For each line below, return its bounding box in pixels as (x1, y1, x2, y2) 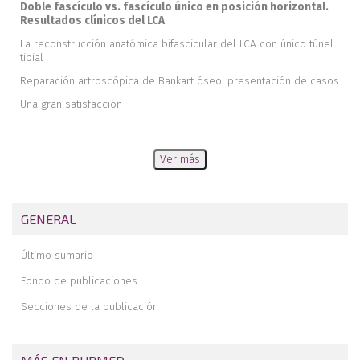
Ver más (160, 152, 200, 166)
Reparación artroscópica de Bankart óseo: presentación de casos (20, 73, 339, 88)
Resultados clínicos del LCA (20, 13, 165, 27)
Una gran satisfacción (20, 96, 122, 111)
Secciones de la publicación (21, 299, 159, 313)
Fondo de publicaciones (21, 273, 138, 288)
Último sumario (21, 248, 94, 263)
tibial (20, 50, 43, 64)
